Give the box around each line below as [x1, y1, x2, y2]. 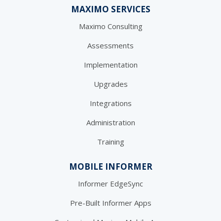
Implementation [83, 60, 138, 70]
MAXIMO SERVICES [71, 3, 150, 15]
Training [97, 137, 124, 147]
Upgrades [93, 79, 128, 89]
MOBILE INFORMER [69, 161, 152, 173]
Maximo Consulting [78, 21, 143, 32]
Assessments [87, 40, 134, 51]
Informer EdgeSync [78, 179, 143, 189]
